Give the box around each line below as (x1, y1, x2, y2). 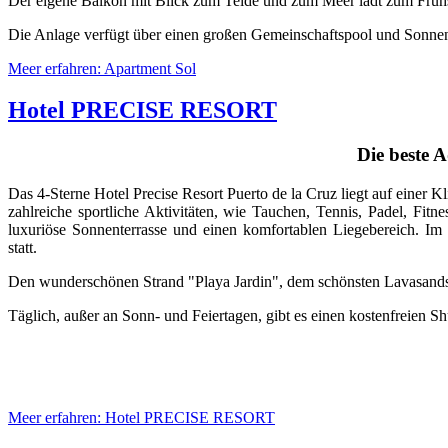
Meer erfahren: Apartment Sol (8, 59, 196, 77)
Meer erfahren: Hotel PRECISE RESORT (8, 409, 275, 427)
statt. (8, 239, 41, 257)
